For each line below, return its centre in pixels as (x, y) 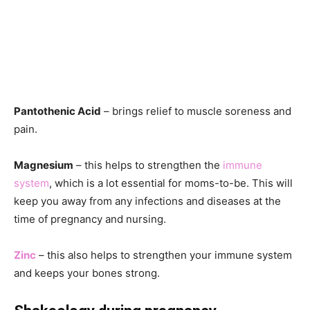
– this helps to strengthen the (148, 165)
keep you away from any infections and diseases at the (147, 201)
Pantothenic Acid (57, 111)
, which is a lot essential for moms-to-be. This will (171, 183)
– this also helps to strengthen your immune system (165, 255)
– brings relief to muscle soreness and (196, 111)
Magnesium (44, 165)
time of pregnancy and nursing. (90, 219)
